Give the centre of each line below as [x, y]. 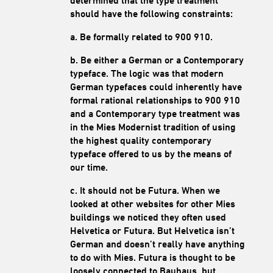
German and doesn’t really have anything [157, 244]
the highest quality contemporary [140, 140]
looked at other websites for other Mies [152, 204]
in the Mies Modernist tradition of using [153, 127]
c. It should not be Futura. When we [145, 190]
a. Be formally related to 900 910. [141, 37]
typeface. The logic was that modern [147, 73]
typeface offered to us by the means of [151, 154]
